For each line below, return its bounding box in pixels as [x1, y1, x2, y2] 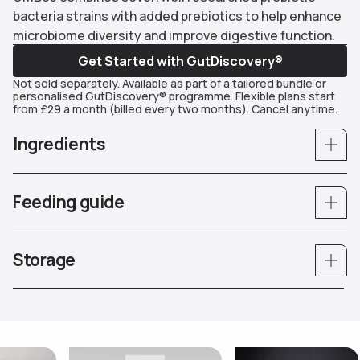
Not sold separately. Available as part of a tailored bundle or [13, 75, 326, 91]
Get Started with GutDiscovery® [77, 51, 283, 70]
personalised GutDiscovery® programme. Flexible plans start [13, 88, 335, 104]
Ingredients [13, 133, 106, 156]
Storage [13, 248, 76, 272]
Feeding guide [13, 190, 125, 214]
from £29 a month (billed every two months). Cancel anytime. [13, 100, 337, 117]
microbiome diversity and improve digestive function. [13, 26, 335, 44]
